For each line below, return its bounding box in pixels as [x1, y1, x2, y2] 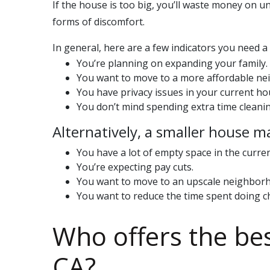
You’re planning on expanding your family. [77, 57, 268, 70]
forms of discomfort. [52, 15, 145, 28]
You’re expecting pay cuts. [77, 160, 193, 174]
